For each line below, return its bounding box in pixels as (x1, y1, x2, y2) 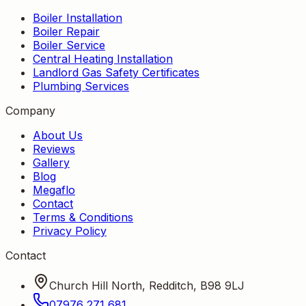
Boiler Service (33, 38, 105, 52)
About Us (33, 128, 83, 142)
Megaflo (33, 182, 75, 197)
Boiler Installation (33, 10, 122, 25)
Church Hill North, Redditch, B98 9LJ (49, 278, 245, 292)
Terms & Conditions (33, 210, 133, 224)
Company (5, 103, 55, 117)
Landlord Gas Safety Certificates (33, 65, 199, 79)
